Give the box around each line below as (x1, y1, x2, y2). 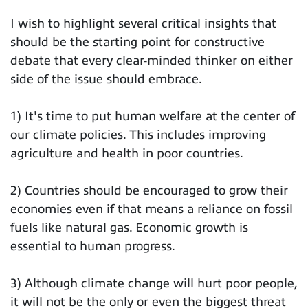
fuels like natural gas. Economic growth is (10, 220, 248, 234)
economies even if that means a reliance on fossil (10, 201, 293, 216)
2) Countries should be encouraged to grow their (10, 183, 288, 197)
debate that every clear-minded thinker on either (10, 53, 293, 67)
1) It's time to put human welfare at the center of (10, 109, 295, 123)
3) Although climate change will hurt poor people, (10, 276, 297, 290)
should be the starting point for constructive (10, 34, 265, 49)
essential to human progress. (10, 239, 175, 253)
